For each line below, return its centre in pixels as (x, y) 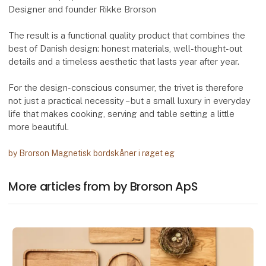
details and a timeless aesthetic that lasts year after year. (124, 62)
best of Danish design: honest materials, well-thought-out (126, 49)
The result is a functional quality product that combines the (127, 36)
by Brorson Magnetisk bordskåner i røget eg (92, 153)
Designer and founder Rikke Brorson (83, 9)
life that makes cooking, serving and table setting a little (122, 114)
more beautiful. (39, 127)
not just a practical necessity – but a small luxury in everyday (130, 101)
